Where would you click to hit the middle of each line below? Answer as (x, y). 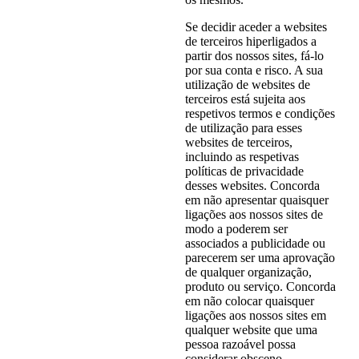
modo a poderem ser (236, 228)
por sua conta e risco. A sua (254, 70)
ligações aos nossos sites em (255, 315)
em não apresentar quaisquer (256, 200)
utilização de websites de (247, 84)
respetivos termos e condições (260, 113)
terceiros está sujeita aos (245, 99)
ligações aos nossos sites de (254, 214)
